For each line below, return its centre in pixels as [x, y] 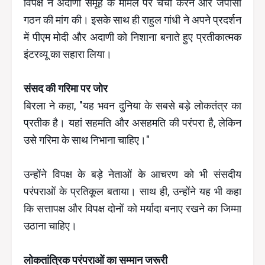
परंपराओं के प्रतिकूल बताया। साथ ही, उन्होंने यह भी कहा [132, 191]
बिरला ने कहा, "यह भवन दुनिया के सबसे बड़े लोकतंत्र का [132, 106]
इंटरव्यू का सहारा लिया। [68, 54]
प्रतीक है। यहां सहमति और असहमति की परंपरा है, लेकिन [132, 123]
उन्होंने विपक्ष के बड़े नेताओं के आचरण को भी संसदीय [132, 174]
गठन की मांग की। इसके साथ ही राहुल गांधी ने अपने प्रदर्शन [132, 20]
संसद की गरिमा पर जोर [66, 88]
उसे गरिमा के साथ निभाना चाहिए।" [87, 140]
